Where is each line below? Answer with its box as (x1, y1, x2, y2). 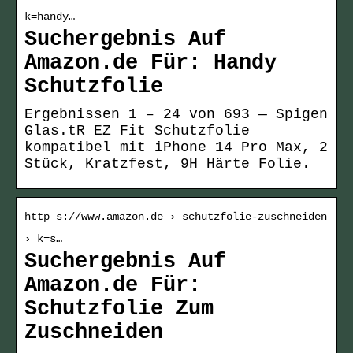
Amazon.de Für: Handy (24, 51, 277, 76)
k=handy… (24, 10, 75, 24)
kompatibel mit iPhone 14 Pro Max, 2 (24, 139, 328, 156)
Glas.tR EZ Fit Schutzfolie (24, 123, 250, 139)
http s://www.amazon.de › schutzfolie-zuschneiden (24, 210, 327, 224)
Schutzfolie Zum (24, 297, 214, 321)
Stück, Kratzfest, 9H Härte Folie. (24, 156, 310, 173)
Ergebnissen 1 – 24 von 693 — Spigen (24, 106, 328, 123)
